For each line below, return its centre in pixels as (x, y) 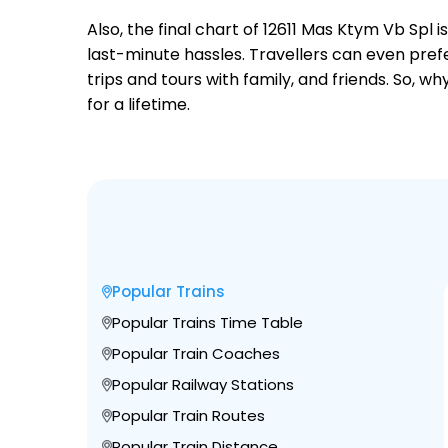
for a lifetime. (138, 105)
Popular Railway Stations (203, 385)
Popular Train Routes (188, 416)
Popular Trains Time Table (207, 323)
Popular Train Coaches (196, 354)
